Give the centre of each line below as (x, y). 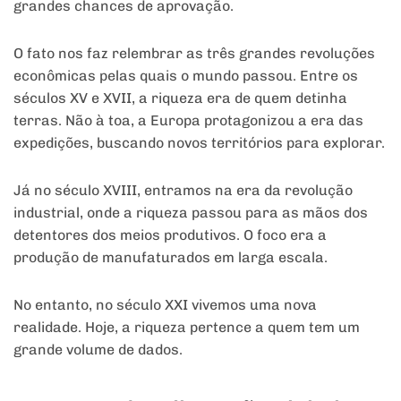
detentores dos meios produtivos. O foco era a (170, 235)
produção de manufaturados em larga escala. (171, 257)
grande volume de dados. (98, 349)
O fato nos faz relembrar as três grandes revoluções (194, 53)
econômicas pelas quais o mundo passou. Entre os (186, 75)
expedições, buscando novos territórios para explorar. (199, 142)
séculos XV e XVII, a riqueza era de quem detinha (180, 98)
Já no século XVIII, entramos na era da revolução (183, 190)
